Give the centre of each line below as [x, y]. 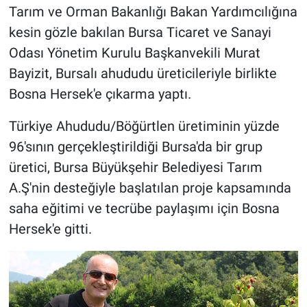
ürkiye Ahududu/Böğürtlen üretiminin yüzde [148, 126]
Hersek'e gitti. [50, 229]
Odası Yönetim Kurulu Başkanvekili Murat [134, 53]
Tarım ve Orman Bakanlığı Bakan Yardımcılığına [153, 12]
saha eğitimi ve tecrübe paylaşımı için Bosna [144, 209]
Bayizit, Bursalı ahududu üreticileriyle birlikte [143, 74]
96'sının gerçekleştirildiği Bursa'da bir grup [135, 147]
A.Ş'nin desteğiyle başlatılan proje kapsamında [150, 188]
